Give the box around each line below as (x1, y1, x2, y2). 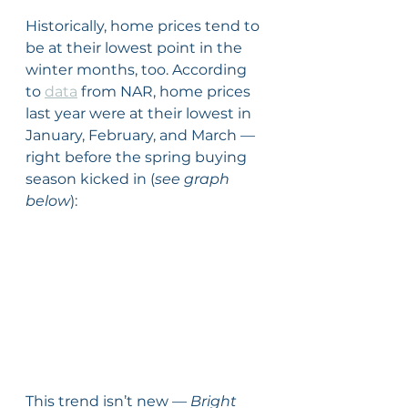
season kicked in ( (25, 169, 155, 188)
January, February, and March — (25, 126, 259, 144)
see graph (155, 169, 233, 188)
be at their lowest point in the (25, 38, 246, 56)
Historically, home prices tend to (25, 16, 263, 35)
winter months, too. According (25, 60, 250, 78)
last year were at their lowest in (25, 104, 255, 122)
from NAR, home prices (77, 82, 254, 100)
